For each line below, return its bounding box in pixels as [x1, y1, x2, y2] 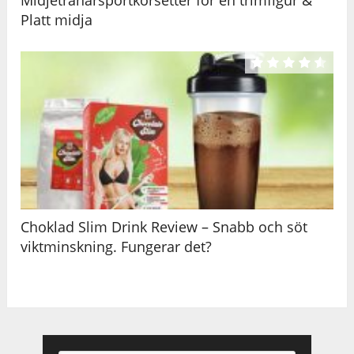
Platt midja [21, 9, 93, 29]
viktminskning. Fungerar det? [21, 236, 213, 256]
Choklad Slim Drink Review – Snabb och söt [21, 217, 308, 236]
